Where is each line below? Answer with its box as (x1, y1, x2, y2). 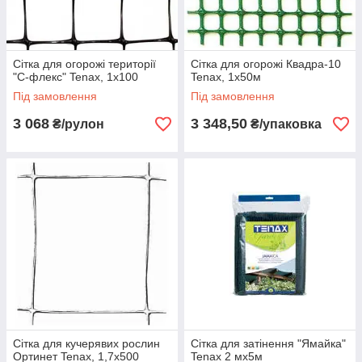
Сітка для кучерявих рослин (13, 337, 160, 351)
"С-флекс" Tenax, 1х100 (13, 70, 138, 84)
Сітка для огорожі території (13, 57, 156, 71)
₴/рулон (49, 117, 104, 132)
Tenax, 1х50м (191, 70, 261, 84)
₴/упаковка (247, 117, 322, 132)
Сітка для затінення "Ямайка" (191, 337, 346, 351)
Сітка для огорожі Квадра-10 (191, 57, 341, 71)
